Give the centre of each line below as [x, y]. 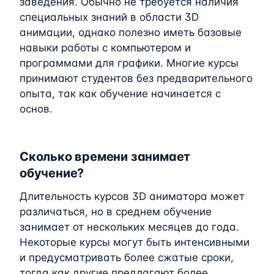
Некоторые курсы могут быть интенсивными [135, 242]
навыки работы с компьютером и [105, 47]
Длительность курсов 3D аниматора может [132, 196]
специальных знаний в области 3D [109, 17]
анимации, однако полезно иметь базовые [131, 32]
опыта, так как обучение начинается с [120, 93]
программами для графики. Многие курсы [129, 63]
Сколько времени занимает [105, 156]
